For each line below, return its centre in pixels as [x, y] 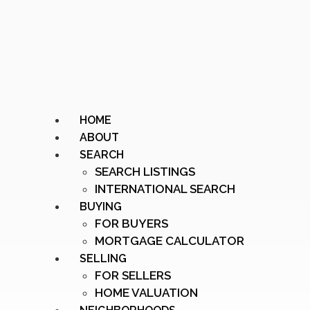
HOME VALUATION [146, 293]
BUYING [101, 207]
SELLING [103, 258]
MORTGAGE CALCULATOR [170, 241]
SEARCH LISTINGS [145, 172]
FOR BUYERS [131, 224]
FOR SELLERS [133, 275]
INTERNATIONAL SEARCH [165, 189]
